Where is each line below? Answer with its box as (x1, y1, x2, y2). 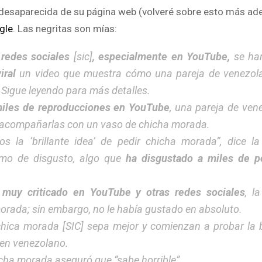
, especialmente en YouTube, (92, 50, 230, 63)
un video (15, 67, 60, 80)
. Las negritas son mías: (13, 22, 117, 35)
